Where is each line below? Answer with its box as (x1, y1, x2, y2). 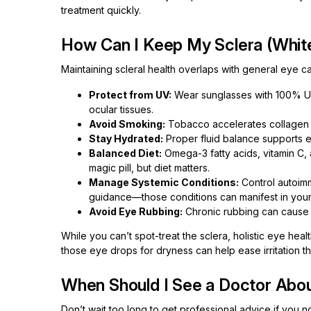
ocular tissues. (89, 103, 153, 115)
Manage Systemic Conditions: (89, 176, 239, 188)
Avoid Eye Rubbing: (89, 205, 183, 217)
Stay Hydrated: (89, 133, 163, 144)
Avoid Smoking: (89, 118, 165, 130)
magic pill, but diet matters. (89, 162, 210, 174)
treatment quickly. (61, 4, 141, 16)
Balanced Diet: (89, 147, 162, 159)
